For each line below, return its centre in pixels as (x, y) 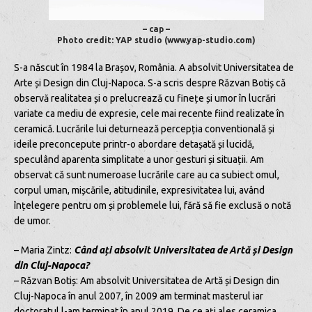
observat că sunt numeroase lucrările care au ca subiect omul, (147, 174)
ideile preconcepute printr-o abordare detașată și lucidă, (134, 144)
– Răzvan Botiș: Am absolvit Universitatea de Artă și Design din (147, 280)
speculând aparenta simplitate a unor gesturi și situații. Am (139, 159)
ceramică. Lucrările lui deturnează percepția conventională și (144, 128)
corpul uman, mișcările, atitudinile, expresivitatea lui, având (139, 190)
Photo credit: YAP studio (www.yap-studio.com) (156, 40)
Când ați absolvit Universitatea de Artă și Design (183, 250)
